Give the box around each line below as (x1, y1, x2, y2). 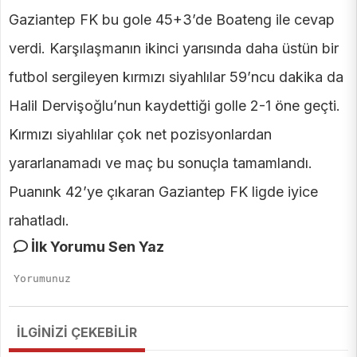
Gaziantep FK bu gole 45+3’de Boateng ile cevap (9, 11, 335, 29)
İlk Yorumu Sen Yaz (28, 238, 164, 256)
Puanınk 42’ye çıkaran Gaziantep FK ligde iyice (9, 183, 318, 201)
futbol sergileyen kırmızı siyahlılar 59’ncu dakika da (9, 69, 343, 86)
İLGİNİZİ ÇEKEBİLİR (17, 324, 137, 341)
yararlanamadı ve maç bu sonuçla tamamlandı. (9, 155, 312, 172)
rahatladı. (9, 212, 69, 229)
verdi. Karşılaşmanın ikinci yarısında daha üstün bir (9, 40, 339, 57)
